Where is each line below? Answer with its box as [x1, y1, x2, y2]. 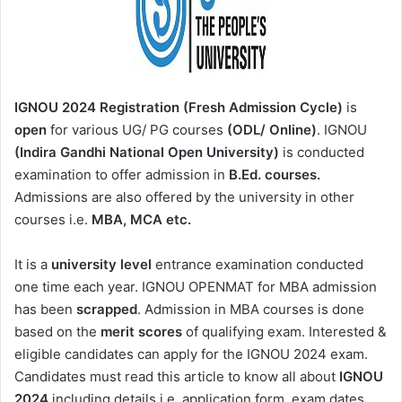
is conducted [283, 144, 364, 162]
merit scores [100, 323, 182, 341]
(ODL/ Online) [227, 121, 317, 139]
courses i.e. [14, 211, 92, 229]
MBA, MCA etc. [92, 211, 191, 229]
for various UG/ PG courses [47, 121, 227, 139]
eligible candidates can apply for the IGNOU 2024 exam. [14, 345, 368, 363]
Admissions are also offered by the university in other [14, 188, 354, 206]
